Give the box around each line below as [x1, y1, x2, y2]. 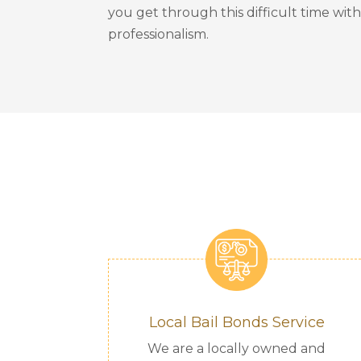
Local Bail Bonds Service [148, 313, 325, 331]
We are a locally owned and [147, 340, 326, 356]
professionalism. [108, 27, 210, 43]
